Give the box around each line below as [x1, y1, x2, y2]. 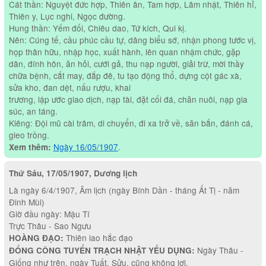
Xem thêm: [8, 141, 51, 153]
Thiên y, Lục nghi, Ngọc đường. [8, 9, 125, 22]
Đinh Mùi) [8, 196, 45, 208]
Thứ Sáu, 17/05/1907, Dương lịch [8, 167, 137, 179]
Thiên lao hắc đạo [63, 232, 133, 244]
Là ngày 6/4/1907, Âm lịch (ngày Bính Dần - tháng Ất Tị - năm [8, 184, 239, 197]
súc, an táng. [8, 104, 58, 117]
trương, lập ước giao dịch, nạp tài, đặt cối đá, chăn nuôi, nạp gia [8, 93, 248, 105]
